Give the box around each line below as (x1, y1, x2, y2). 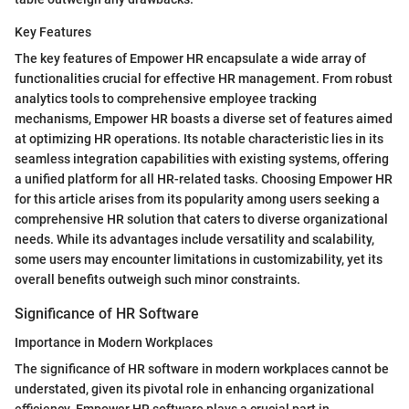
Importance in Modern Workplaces (15, 334, 213, 350)
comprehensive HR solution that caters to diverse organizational (15, 211, 388, 226)
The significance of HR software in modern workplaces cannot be (15, 361, 389, 376)
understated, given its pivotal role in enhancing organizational (15, 381, 374, 396)
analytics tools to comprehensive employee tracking (15, 90, 317, 106)
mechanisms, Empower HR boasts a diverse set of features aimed (15, 110, 393, 126)
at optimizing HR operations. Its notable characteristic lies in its (15, 131, 383, 146)
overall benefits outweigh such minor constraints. (15, 271, 300, 287)
